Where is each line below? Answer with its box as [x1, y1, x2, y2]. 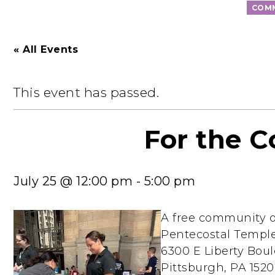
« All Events [14, 44, 78, 55]
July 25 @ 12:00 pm [14, 174, 133, 188]
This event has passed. [14, 85, 159, 100]
